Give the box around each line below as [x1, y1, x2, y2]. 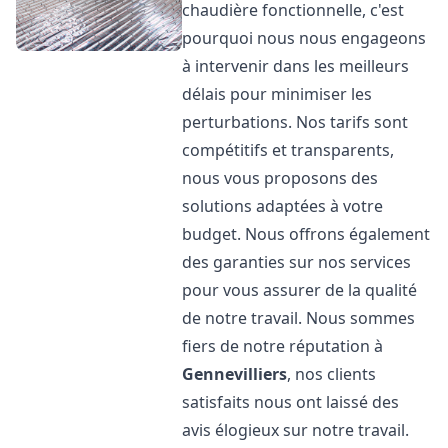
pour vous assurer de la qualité [182, 279, 418, 301]
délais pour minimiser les [182, 83, 373, 105]
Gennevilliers [182, 363, 288, 385]
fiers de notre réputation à [182, 335, 384, 357]
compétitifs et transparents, [182, 139, 395, 161]
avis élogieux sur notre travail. [182, 419, 410, 441]
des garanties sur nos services [182, 251, 412, 273]
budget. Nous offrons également [182, 223, 431, 245]
